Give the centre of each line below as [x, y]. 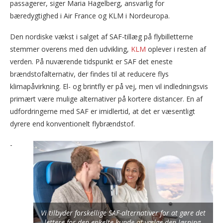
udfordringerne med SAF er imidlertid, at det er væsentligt [103, 111]
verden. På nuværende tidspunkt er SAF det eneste [91, 62]
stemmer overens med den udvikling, [70, 49]
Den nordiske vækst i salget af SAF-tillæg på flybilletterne [102, 37]
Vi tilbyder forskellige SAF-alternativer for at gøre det [123, 213]
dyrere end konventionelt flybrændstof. [72, 124]
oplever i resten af [176, 49]
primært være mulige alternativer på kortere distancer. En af [106, 99]
